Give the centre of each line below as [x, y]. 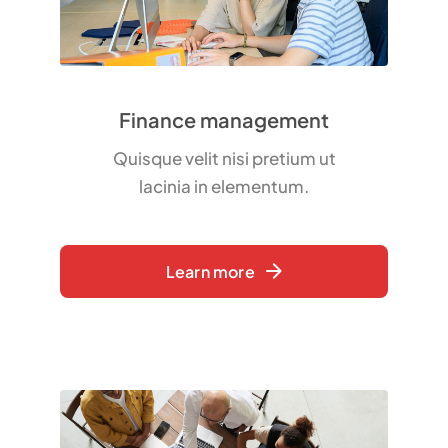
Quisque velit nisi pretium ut [224, 157]
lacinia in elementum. [224, 185]
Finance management [224, 119]
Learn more [210, 271]
